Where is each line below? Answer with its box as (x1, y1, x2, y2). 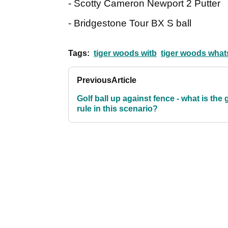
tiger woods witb (94, 49, 157, 58)
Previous (77, 76, 111, 85)
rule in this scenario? (77, 104, 158, 113)
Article (111, 76, 136, 85)
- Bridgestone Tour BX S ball (68, 18, 191, 29)
